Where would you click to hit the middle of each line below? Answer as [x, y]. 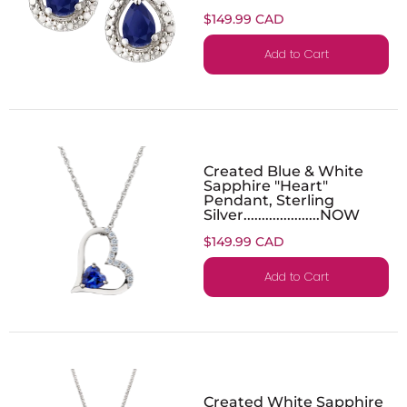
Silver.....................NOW [282, 214]
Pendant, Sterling [269, 199]
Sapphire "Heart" [266, 185]
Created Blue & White [283, 170]
